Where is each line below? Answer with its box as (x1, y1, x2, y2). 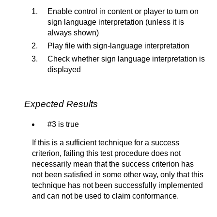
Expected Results (24, 98, 98, 109)
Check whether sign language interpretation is (47, 54, 205, 63)
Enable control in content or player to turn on (47, 7, 199, 15)
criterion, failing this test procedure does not (32, 149, 181, 157)
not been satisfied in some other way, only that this (32, 170, 203, 179)
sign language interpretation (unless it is (47, 17, 184, 26)
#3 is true (47, 120, 79, 128)
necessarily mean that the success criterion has (32, 159, 194, 168)
